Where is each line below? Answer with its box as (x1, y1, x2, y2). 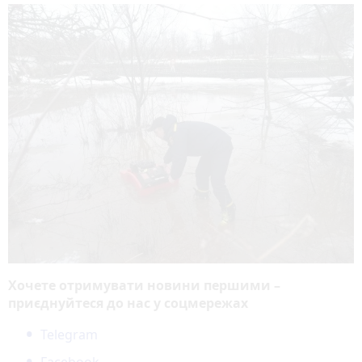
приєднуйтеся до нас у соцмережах (8, 294, 248, 313)
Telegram (40, 326, 98, 344)
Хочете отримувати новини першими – (8, 276, 280, 295)
